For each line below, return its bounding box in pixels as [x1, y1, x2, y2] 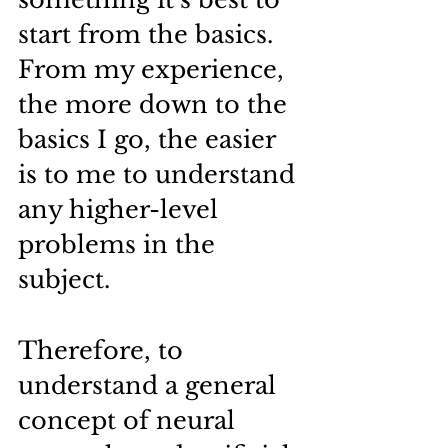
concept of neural [18, 406, 242, 435]
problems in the [18, 230, 222, 259]
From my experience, [18, 55, 291, 84]
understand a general [18, 371, 283, 400]
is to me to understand [18, 160, 302, 189]
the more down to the [18, 90, 294, 119]
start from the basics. [18, 20, 273, 49]
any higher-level [18, 195, 225, 224]
